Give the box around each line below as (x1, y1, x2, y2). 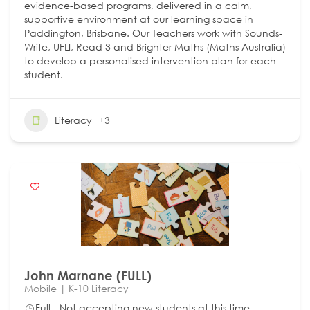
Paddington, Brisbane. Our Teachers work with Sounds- (24, 26, 282, 39)
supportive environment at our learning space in (24, 12, 253, 26)
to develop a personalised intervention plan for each (24, 53, 276, 67)
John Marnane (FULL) (24, 267, 152, 283)
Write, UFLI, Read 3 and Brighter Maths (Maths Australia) (24, 39, 286, 53)
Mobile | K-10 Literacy (24, 281, 129, 295)
